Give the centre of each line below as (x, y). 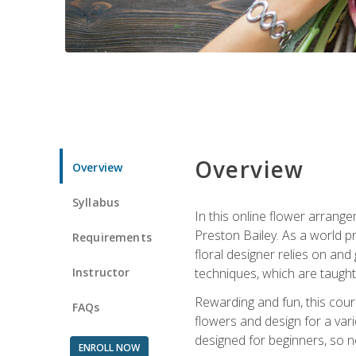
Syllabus (96, 202)
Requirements (112, 237)
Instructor (101, 272)
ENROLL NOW (109, 347)
